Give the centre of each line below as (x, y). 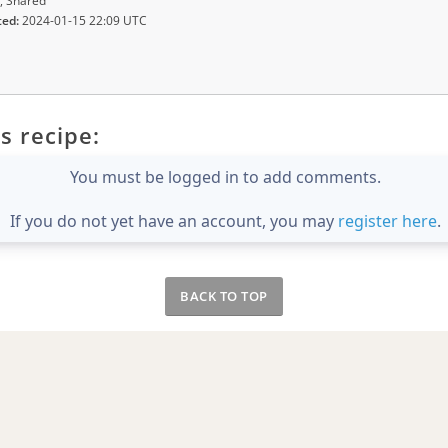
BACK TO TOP (224, 295)
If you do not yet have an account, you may (174, 220)
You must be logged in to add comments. (225, 176)
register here (387, 220)
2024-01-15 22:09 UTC (83, 21)
